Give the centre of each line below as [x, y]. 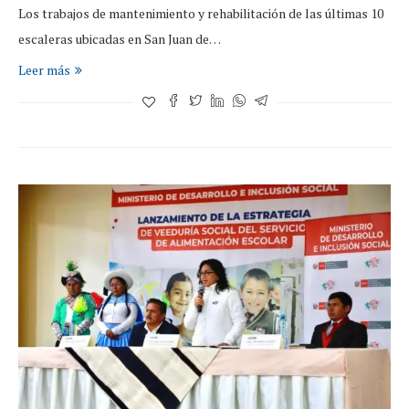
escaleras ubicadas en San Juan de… [120, 39]
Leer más [44, 70]
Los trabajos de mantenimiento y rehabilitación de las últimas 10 [201, 14]
